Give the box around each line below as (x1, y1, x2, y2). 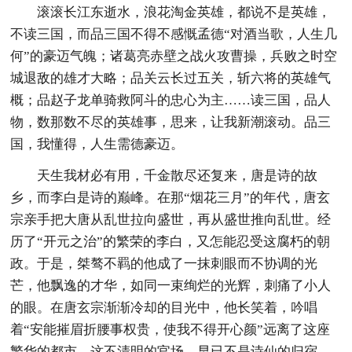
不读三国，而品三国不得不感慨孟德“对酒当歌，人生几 (10, 26, 338, 42)
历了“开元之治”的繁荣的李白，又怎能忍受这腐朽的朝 (10, 233, 331, 249)
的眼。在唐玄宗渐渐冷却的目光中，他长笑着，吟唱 (10, 299, 318, 315)
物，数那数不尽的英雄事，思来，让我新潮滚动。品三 (10, 114, 332, 130)
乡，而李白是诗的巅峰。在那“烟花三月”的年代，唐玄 (10, 189, 331, 205)
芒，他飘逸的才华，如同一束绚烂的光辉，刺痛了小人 (10, 277, 332, 293)
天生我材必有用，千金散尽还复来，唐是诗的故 (37, 167, 318, 183)
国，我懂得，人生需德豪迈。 (10, 136, 185, 152)
